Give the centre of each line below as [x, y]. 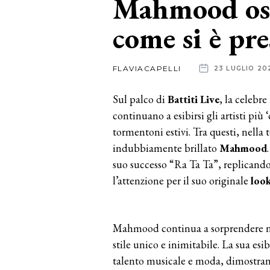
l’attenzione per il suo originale [182, 180]
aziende [44, 76]
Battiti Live [193, 99]
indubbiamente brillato [166, 148]
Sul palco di [140, 99]
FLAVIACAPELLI [147, 68]
